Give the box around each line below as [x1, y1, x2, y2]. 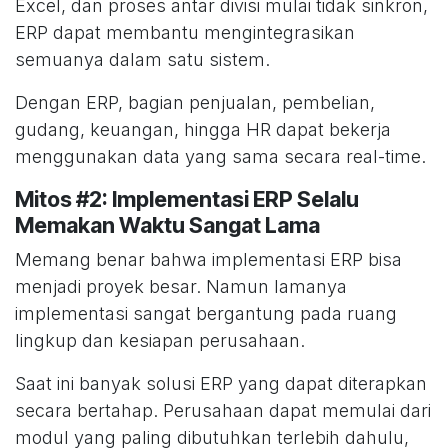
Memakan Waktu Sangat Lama [15, 212, 320, 239]
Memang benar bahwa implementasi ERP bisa [15, 249, 402, 271]
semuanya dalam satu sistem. [15, 49, 270, 71]
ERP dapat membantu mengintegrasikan [15, 22, 355, 44]
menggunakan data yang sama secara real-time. [15, 146, 426, 168]
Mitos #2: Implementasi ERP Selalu [15, 186, 359, 213]
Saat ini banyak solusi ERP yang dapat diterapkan [15, 373, 427, 395]
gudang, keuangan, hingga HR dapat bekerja [15, 119, 391, 141]
